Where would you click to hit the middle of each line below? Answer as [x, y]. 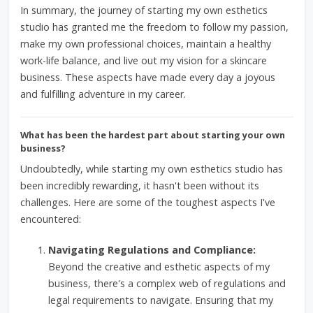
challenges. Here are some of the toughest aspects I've [147, 202]
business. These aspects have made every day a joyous [147, 77]
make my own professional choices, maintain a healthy [145, 44]
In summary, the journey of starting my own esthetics [144, 10]
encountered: [50, 219]
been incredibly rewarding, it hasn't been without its [139, 185]
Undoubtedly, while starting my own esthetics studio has [151, 169]
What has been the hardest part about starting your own [152, 135]
